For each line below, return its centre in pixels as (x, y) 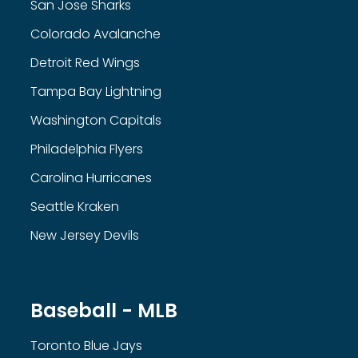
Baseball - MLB (104, 310)
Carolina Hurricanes (91, 178)
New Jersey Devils (85, 235)
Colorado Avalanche (95, 34)
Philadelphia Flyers (87, 149)
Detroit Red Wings (85, 63)
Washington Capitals (96, 120)
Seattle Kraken (75, 207)
